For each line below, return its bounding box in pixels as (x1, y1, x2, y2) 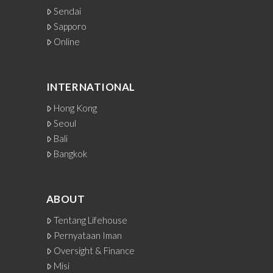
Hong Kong (54, 102, 97, 114)
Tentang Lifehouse (54, 214, 128, 226)
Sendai (54, 5, 82, 17)
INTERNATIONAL (46, 80, 135, 93)
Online (54, 36, 80, 48)
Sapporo (54, 21, 87, 32)
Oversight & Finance (54, 245, 135, 257)
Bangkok (54, 148, 88, 160)
